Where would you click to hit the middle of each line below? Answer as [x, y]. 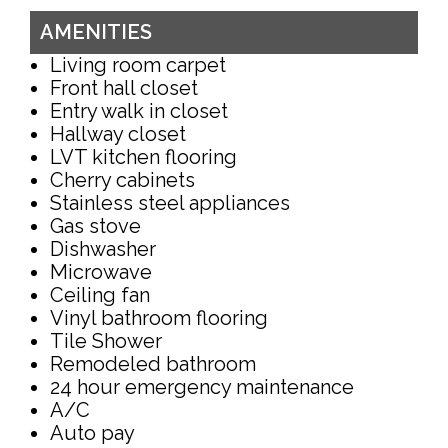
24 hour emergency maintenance [202, 387]
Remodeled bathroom [153, 364]
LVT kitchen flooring [143, 157]
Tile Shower [106, 341]
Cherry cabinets [122, 180]
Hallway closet [118, 134]
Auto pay [92, 433]
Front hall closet [124, 88]
